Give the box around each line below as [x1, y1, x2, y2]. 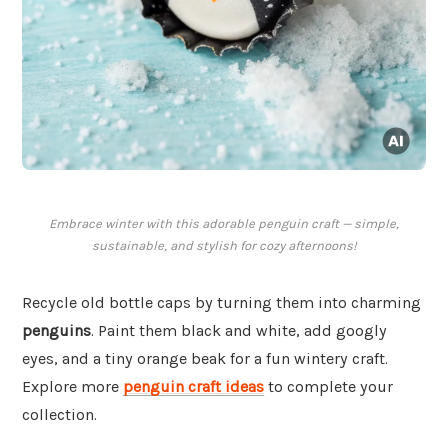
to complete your [264, 377, 393, 397]
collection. [22, 405, 97, 425]
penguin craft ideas [123, 377, 264, 397]
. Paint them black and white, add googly [91, 321, 387, 341]
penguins [22, 321, 91, 341]
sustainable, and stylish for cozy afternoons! [91, 238, 357, 254]
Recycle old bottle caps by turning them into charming [22, 293, 421, 313]
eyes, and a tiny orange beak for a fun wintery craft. [22, 349, 388, 369]
